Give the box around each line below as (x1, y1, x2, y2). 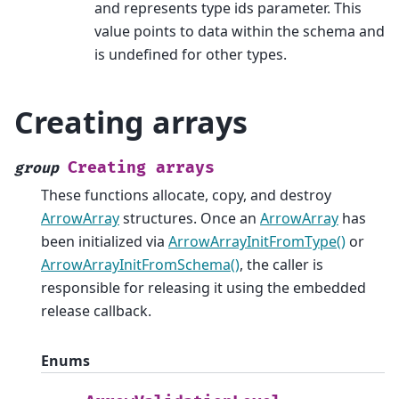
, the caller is (240, 254, 323, 274)
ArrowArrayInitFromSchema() (41, 254, 240, 274)
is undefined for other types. (94, 44, 287, 64)
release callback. (41, 300, 151, 321)
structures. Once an (119, 208, 260, 228)
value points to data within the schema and (94, 20, 385, 41)
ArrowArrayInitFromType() (168, 231, 346, 251)
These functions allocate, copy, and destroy (41, 184, 331, 205)
